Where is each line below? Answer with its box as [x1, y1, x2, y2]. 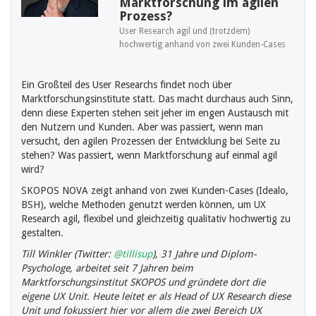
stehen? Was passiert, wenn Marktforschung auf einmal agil [21, 150, 277, 162]
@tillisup [114, 248, 152, 260]
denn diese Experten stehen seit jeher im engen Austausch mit [21, 107, 288, 119]
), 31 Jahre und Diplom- [152, 248, 257, 260]
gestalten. [21, 227, 63, 239]
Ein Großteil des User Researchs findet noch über [21, 79, 232, 91]
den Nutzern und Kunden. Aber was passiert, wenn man [21, 121, 263, 133]
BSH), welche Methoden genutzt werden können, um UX [21, 199, 266, 211]
